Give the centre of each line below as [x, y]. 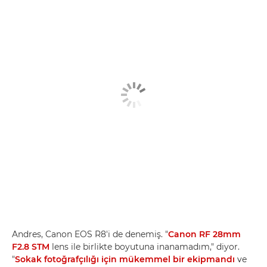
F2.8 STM [31, 246]
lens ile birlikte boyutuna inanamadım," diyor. [145, 246]
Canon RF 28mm [204, 234]
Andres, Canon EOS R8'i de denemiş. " [90, 234]
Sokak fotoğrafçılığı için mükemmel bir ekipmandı [125, 259]
